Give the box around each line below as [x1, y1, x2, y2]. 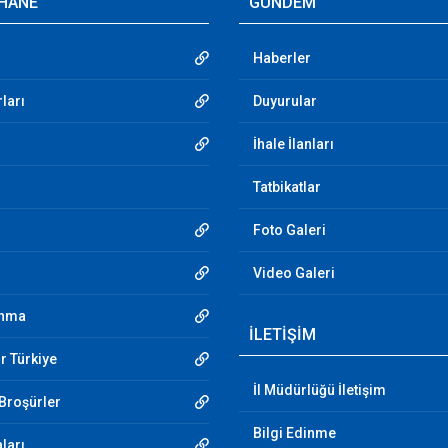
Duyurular [253, 93, 317, 109]
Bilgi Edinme [253, 425, 336, 441]
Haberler [253, 50, 311, 66]
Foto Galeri [253, 222, 326, 238]
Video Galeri [253, 265, 335, 281]
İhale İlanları [253, 136, 334, 152]
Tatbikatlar [253, 179, 321, 195]
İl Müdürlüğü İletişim [253, 382, 386, 398]
